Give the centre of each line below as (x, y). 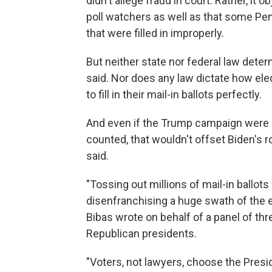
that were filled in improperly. (155, 33)
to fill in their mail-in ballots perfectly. (174, 94)
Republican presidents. (141, 233)
